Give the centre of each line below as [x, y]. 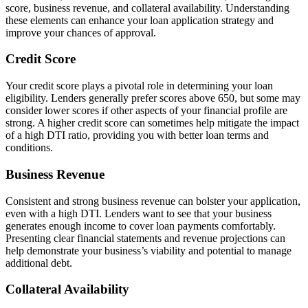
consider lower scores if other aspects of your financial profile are [146, 111]
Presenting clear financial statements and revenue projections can [145, 238]
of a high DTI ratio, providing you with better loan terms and [137, 135]
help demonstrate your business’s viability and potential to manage [148, 250]
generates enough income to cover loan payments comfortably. [141, 225]
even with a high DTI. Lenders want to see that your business [139, 213]
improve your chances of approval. [81, 32]
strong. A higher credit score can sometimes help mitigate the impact [152, 123]
